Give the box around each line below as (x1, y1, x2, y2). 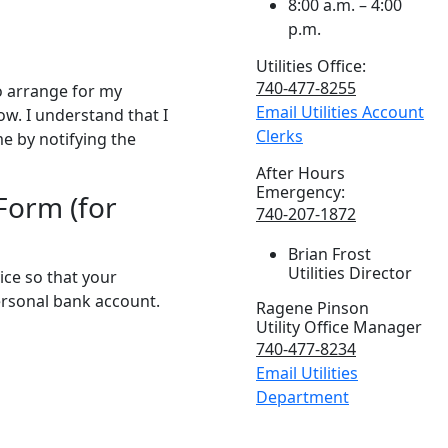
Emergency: (256, 181, 345, 203)
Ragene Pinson (256, 297, 369, 319)
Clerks (256, 125, 303, 147)
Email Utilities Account (256, 101, 424, 123)
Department (256, 386, 349, 408)
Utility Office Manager (256, 316, 422, 338)
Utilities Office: (256, 55, 366, 77)
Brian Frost (288, 243, 371, 265)
